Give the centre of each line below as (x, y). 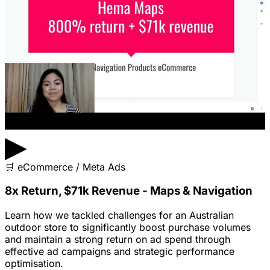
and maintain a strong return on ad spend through (118, 240)
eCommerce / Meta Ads (71, 167)
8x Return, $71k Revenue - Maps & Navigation (129, 191)
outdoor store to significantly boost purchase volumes (128, 228)
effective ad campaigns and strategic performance (120, 252)
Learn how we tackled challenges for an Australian (119, 215)
